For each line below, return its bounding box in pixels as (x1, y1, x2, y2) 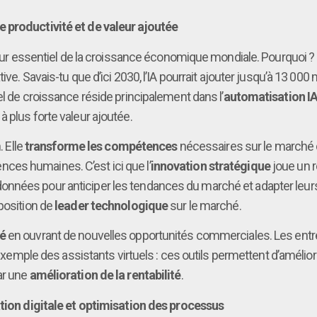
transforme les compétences (24, 138, 178, 154)
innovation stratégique (150, 158, 270, 173)
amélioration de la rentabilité (29, 267, 181, 283)
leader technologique (54, 197, 168, 213)
